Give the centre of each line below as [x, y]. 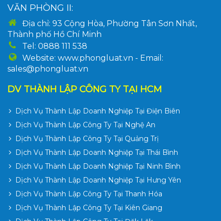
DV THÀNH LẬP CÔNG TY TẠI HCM [85, 89]
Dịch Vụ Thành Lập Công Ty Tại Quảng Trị [87, 139]
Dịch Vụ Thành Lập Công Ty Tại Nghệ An [85, 125]
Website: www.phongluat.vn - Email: [93, 58]
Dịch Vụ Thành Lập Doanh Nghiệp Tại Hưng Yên [98, 180]
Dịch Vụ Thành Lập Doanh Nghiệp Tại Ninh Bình [98, 166]
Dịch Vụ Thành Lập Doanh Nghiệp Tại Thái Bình [97, 152]
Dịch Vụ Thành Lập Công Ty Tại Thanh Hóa [89, 194]
